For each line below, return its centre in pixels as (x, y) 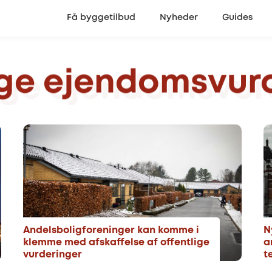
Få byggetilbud (101, 18)
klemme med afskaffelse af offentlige (116, 243)
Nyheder (179, 18)
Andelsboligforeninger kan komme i (111, 230)
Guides (237, 18)
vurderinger (53, 255)
